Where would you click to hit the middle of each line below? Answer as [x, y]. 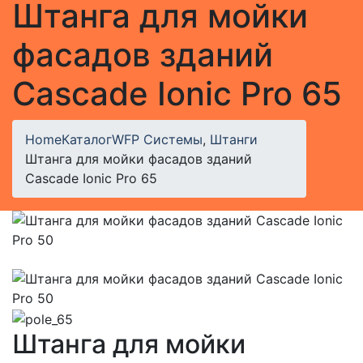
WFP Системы [157, 139]
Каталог [87, 139]
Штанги [234, 139]
